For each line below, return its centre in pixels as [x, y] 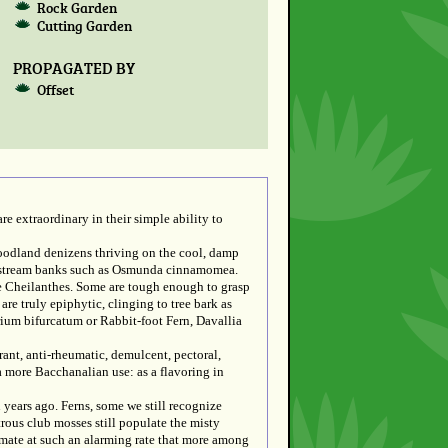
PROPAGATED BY [73, 67]
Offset [56, 90]
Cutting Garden [85, 26]
